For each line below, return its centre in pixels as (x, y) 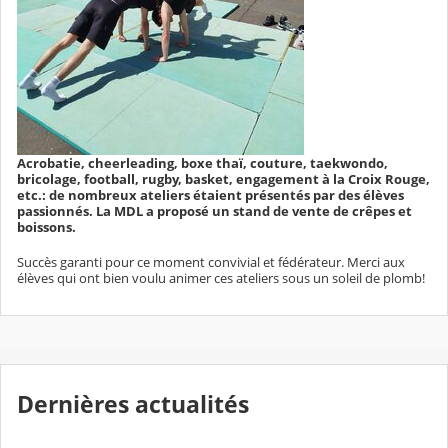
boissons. (46, 226)
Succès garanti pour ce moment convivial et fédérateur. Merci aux (211, 262)
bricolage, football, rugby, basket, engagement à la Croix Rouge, (223, 178)
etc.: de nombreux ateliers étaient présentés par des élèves (210, 194)
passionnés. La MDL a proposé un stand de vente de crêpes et (214, 210)
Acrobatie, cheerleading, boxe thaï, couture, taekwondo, (202, 162)
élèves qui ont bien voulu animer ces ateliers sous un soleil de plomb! (221, 278)
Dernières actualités (133, 404)
